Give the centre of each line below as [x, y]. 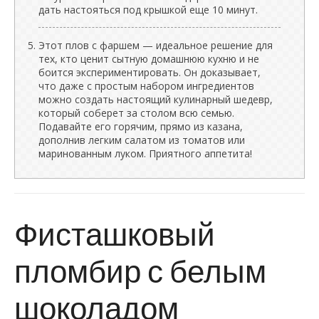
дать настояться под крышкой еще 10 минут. [148, 9]
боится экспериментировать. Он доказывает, [150, 72]
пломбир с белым [140, 270]
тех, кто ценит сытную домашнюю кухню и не [149, 58]
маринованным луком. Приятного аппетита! [145, 153]
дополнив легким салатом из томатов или [142, 140]
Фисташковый [115, 233]
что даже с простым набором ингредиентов [146, 85]
